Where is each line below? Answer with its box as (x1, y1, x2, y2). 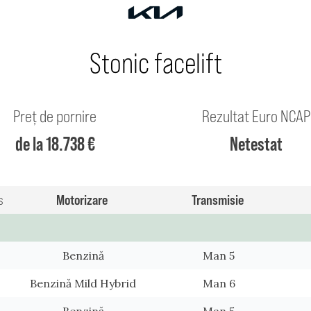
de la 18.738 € (15, 132, 95, 155)
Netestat (230, 132, 283, 155)
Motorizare (56, 191, 108, 208)
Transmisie (191, 191, 244, 208)
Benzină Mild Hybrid (30, 276, 137, 290)
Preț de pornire (13, 106, 96, 126)
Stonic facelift (89, 47, 222, 80)
